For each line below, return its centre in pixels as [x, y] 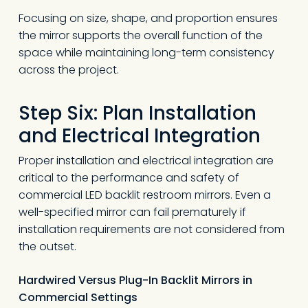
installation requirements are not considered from [151, 229]
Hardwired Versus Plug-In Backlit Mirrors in [135, 280]
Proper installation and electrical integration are [146, 161]
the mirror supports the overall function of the [140, 35]
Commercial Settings [78, 297]
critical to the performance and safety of [129, 178]
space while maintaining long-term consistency [146, 53]
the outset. [47, 246]
